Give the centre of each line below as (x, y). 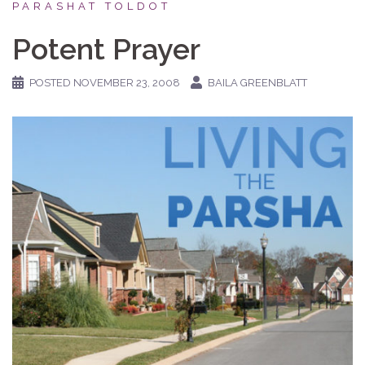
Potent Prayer (106, 49)
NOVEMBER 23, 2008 (127, 83)
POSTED (51, 83)
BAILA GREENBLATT (257, 83)
